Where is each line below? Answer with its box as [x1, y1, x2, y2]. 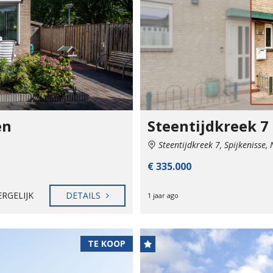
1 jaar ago [147, 190, 179, 200]
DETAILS [65, 189, 104, 201]
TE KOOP [88, 237, 126, 249]
